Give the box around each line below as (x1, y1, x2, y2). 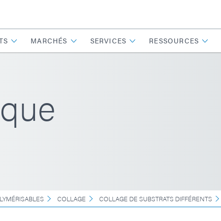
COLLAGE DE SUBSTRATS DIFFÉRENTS (99, 193, 212, 203)
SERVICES (90, 36, 127, 45)
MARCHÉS (31, 36, 68, 45)
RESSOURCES (149, 36, 199, 45)
